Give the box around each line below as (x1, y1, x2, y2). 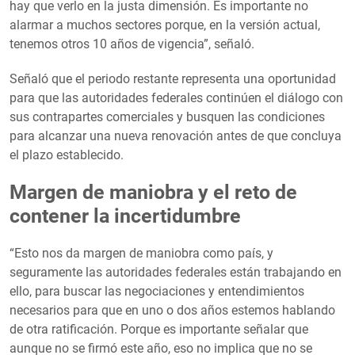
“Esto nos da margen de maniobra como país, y (10, 245, 273, 261)
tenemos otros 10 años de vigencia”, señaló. (10, 36, 254, 52)
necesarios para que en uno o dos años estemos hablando (10, 302, 335, 318)
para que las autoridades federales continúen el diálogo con (10, 90, 343, 105)
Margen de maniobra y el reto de (10, 180, 297, 204)
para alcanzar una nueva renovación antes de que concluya (10, 128, 342, 143)
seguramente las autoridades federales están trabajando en (10, 264, 342, 280)
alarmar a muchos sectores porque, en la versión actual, (10, 17, 320, 32)
